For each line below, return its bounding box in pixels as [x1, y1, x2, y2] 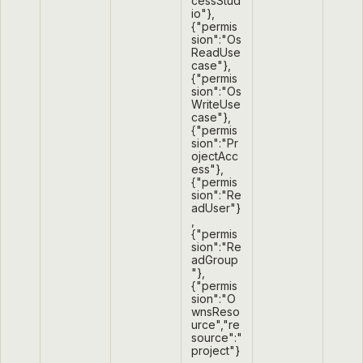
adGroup [191, 253, 238, 267]
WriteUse [191, 97, 241, 112]
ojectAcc [191, 149, 238, 164]
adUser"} [191, 201, 241, 216]
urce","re [191, 318, 240, 332]
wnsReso [191, 305, 240, 319]
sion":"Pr [191, 136, 238, 151]
